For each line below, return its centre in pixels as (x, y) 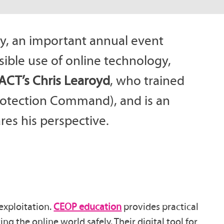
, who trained (147, 80)
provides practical (160, 207)
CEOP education (88, 207)
